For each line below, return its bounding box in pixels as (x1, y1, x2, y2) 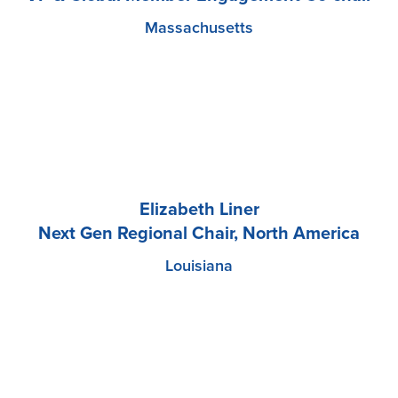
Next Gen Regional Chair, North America (38, 223, 360, 245)
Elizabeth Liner (139, 199, 259, 221)
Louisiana (165, 256, 233, 276)
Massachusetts (145, 18, 253, 38)
